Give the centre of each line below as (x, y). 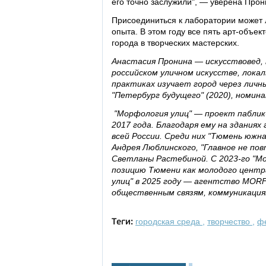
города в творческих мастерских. (177, 43)
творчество (230, 221)
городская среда (169, 221)
